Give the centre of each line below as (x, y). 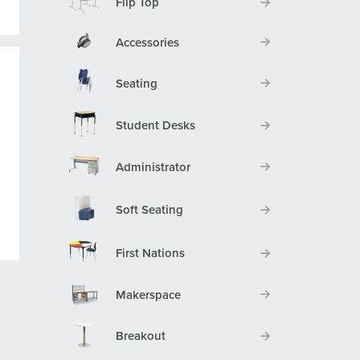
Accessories (147, 42)
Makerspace (148, 295)
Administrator (153, 167)
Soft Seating (149, 210)
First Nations (150, 254)
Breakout (140, 336)
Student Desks (155, 126)
